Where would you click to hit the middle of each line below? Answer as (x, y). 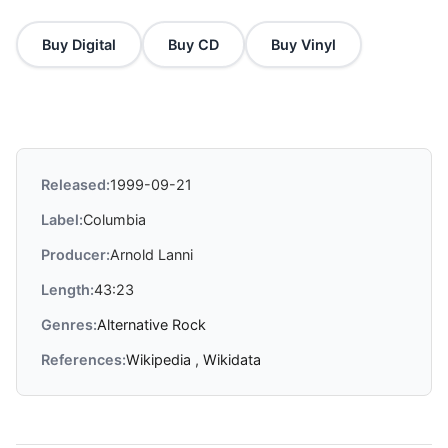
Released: (75, 184)
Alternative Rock (151, 324)
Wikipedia (160, 359)
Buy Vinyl (303, 44)
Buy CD (193, 44)
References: (83, 359)
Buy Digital (79, 44)
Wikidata (232, 359)
